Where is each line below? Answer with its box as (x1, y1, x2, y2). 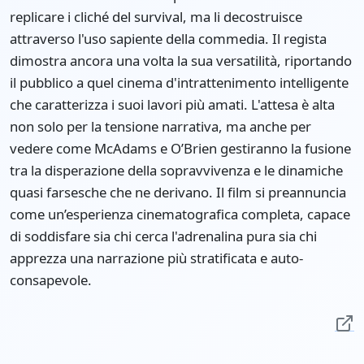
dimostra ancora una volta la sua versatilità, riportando (10, 51, 352, 71)
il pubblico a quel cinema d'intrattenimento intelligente (10, 73, 349, 93)
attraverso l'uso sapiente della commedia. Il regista (10, 29, 327, 49)
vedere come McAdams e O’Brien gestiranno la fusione (10, 139, 351, 158)
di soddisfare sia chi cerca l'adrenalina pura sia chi (10, 227, 317, 246)
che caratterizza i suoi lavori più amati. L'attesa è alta (10, 95, 335, 115)
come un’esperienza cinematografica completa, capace (10, 205, 350, 224)
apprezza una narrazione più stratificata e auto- (10, 249, 303, 268)
